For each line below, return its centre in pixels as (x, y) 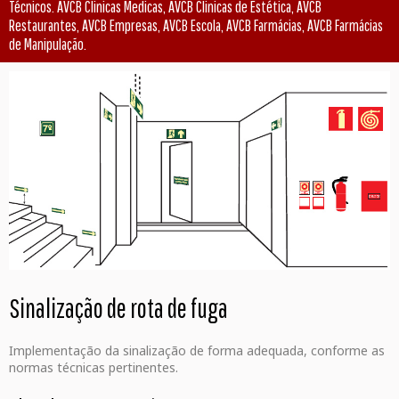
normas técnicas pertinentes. (94, 367)
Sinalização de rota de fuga (118, 307)
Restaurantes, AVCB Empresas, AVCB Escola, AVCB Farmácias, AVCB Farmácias (196, 25)
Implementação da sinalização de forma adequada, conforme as (197, 350)
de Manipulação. (48, 44)
